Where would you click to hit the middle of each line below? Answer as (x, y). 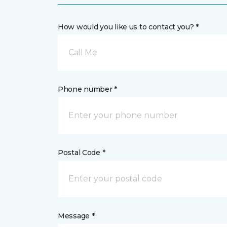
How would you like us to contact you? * (128, 27)
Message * (76, 216)
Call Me (83, 52)
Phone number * (88, 89)
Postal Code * (82, 153)
